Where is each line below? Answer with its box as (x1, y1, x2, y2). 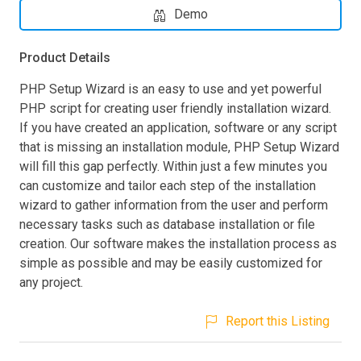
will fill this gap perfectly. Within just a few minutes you (19, 158, 327, 174)
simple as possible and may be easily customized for (19, 255, 322, 271)
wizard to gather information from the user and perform (19, 197, 328, 213)
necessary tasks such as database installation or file (19, 216, 315, 232)
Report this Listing (226, 313, 330, 329)
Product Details (19, 49, 110, 65)
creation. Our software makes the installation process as (19, 235, 337, 251)
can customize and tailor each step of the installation (19, 177, 316, 193)
